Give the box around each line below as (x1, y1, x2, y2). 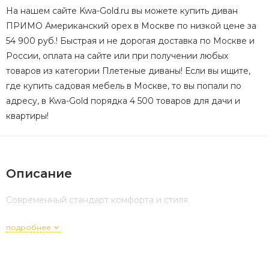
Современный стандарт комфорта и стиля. (6, 194, 190, 205)
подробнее (6, 222, 53, 232)
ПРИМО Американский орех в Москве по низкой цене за (6, 20, 256, 31)
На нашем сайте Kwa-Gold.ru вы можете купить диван (6, 5, 238, 16)
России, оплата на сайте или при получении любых (6, 50, 228, 61)
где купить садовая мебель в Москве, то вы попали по (6, 80, 241, 91)
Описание (6, 166, 72, 181)
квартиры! (6, 110, 49, 121)
